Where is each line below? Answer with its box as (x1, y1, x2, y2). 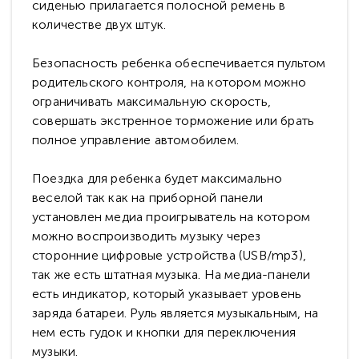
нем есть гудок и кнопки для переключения (32, 325, 296, 341)
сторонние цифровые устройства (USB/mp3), (32, 248, 306, 264)
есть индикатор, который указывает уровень (32, 286, 302, 302)
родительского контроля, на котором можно (32, 75, 307, 91)
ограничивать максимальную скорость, (32, 94, 271, 110)
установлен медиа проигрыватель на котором (32, 209, 311, 225)
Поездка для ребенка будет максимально (32, 171, 283, 187)
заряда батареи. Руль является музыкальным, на (32, 305, 319, 321)
